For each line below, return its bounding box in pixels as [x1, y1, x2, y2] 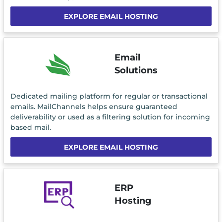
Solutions [114, 64, 158, 75]
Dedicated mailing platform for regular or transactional [10, 91, 208, 101]
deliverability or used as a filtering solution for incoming [10, 112, 210, 121]
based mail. [10, 122, 51, 132]
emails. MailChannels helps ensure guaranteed [10, 102, 177, 111]
